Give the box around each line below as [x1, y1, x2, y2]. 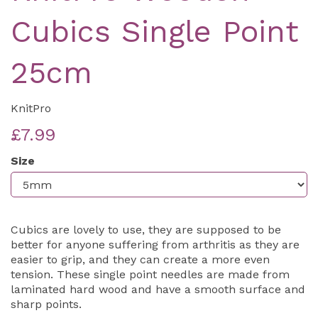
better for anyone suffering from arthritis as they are [11, 238, 300, 252]
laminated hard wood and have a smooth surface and [11, 283, 305, 297]
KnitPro [11, 102, 51, 116]
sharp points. [11, 297, 82, 312]
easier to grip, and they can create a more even [11, 253, 270, 267]
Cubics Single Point [11, 13, 299, 50]
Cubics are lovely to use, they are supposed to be [11, 223, 281, 237]
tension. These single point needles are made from [11, 268, 290, 282]
